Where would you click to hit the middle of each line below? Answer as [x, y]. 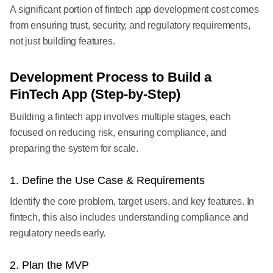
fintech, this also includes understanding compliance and [129, 217]
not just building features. [62, 41]
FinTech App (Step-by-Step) [95, 94]
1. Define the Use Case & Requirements [107, 180]
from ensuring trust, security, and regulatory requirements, [130, 25]
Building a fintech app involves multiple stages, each [120, 117]
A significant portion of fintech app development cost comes [134, 9]
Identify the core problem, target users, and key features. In [132, 201]
